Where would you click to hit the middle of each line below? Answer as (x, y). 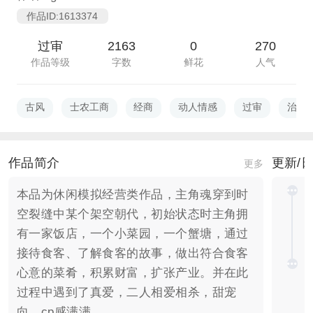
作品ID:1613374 (63, 16)
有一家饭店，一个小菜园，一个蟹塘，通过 (132, 234)
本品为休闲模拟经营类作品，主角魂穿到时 (132, 195)
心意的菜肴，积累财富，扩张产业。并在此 (132, 273)
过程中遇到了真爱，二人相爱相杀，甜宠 (126, 293)
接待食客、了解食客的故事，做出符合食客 (132, 254)
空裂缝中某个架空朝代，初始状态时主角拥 (132, 214)
